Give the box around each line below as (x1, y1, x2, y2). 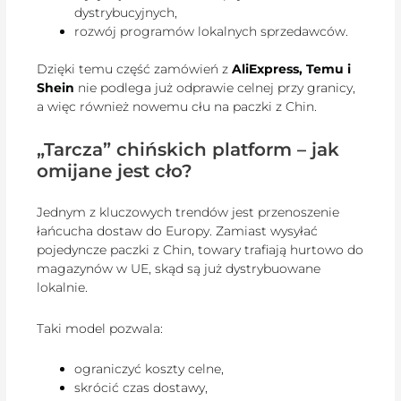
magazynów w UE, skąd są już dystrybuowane (37, 260, 321, 277)
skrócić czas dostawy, (74, 380, 209, 397)
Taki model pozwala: (37, 320, 164, 337)
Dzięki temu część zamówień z (37, 61, 233, 78)
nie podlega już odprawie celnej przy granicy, (74, 80, 356, 97)
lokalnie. (37, 279, 89, 296)
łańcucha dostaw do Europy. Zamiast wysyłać (37, 223, 319, 240)
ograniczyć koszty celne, (74, 361, 225, 378)
